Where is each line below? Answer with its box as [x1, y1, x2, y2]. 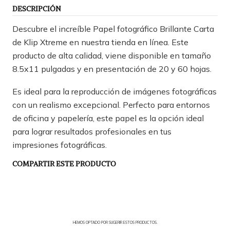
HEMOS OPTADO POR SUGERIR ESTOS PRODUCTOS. [72, 220, 158, 225]
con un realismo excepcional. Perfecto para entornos [12, 99, 210, 110]
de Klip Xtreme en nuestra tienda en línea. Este [12, 36, 188, 47]
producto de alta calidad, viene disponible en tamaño [12, 50, 211, 61]
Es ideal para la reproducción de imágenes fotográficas [12, 86, 217, 97]
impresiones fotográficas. [12, 139, 107, 150]
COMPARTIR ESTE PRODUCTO [12, 159, 116, 168]
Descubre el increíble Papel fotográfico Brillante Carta [12, 23, 214, 34]
